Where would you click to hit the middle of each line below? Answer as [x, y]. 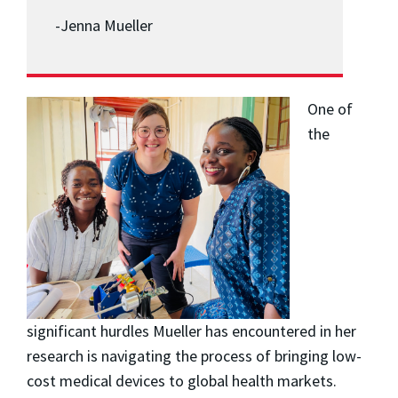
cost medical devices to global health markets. [182, 380]
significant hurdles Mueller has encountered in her [191, 330]
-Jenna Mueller [104, 26]
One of [330, 109]
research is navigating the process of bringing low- [194, 355]
